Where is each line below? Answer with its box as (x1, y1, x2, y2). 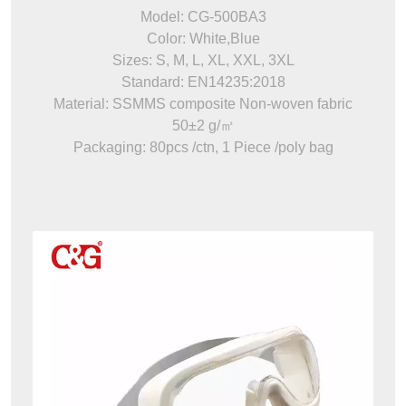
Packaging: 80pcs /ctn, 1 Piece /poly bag (72, 139, 333, 155)
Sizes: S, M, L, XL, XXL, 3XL (111, 52, 295, 68)
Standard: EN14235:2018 (121, 73, 285, 90)
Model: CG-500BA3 (140, 8, 266, 24)
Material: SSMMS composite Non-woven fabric (53, 95, 353, 111)
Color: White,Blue (146, 30, 260, 46)
